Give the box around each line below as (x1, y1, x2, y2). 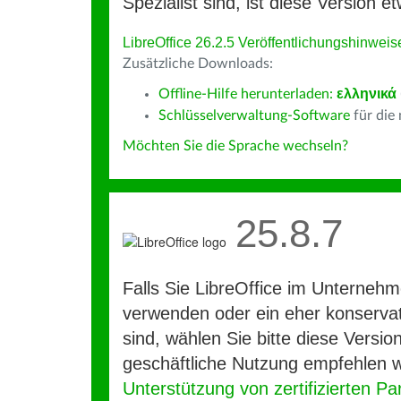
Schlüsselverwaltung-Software (158, 108, 350, 123)
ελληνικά (337, 87, 397, 101)
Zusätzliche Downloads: (123, 56, 273, 71)
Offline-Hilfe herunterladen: (158, 87, 337, 101)
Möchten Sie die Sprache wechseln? (123, 139, 348, 153)
